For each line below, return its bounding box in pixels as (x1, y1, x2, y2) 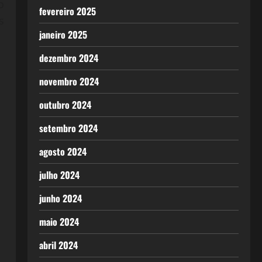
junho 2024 (39, 191, 82, 205)
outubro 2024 (39, 98, 91, 112)
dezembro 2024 (39, 51, 98, 65)
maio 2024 (39, 215, 79, 229)
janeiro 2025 (39, 27, 87, 42)
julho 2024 (39, 168, 80, 182)
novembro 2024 (39, 74, 99, 88)
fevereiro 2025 (39, 4, 96, 18)
